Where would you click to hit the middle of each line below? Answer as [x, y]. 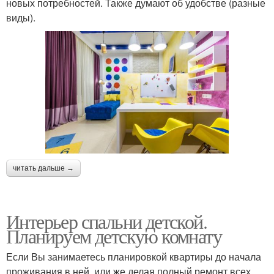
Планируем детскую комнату [114, 235]
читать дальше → [43, 168]
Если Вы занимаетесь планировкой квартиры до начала [134, 256]
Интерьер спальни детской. [106, 221]
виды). [21, 17]
